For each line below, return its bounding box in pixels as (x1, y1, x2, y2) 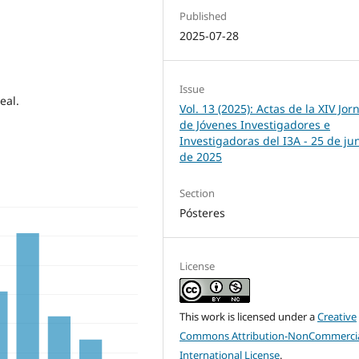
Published (179, 8, 228, 23)
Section (179, 185, 216, 200)
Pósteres (179, 204, 226, 220)
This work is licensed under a (179, 309, 318, 324)
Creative (317, 309, 357, 324)
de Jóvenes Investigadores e (179, 116, 331, 132)
